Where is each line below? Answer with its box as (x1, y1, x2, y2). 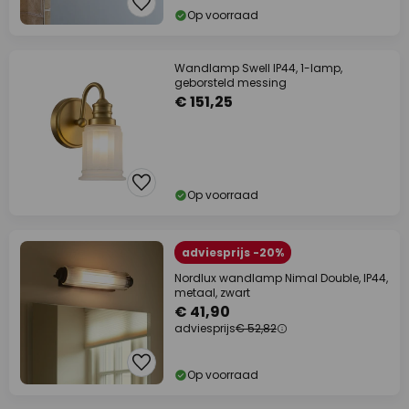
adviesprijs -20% (182, 245, 284, 261)
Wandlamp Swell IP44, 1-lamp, (174, 60, 342, 77)
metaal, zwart (174, 285, 250, 301)
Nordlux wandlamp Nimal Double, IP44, (174, 270, 388, 287)
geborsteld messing (174, 75, 287, 91)
